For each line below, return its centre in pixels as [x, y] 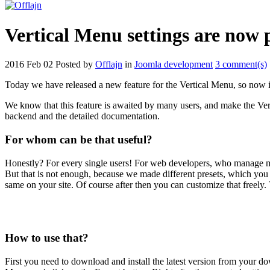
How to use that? [47, 238]
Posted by [75, 64]
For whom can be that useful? [79, 140]
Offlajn [109, 64]
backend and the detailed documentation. [82, 116]
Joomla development [174, 64]
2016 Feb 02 [29, 64]
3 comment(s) [241, 64]
